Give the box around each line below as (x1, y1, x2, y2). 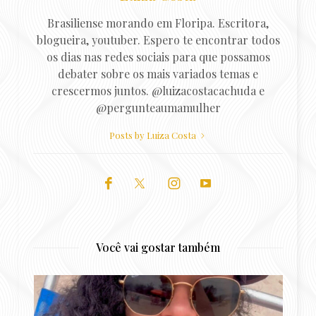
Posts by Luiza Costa (109, 128, 198, 141)
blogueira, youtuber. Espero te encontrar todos (36, 32, 280, 47)
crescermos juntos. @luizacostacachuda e (51, 83, 265, 98)
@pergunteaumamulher (95, 99, 221, 115)
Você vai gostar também (96, 239, 220, 255)
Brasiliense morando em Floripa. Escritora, (47, 15, 269, 30)
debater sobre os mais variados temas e (58, 66, 258, 81)
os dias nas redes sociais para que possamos (46, 49, 270, 64)
